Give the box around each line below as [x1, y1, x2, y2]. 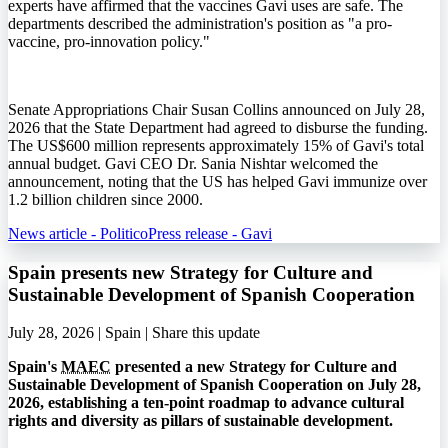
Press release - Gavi [148, 224, 272, 242]
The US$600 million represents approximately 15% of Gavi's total [8, 136, 424, 154]
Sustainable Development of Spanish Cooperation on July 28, [8, 376, 421, 394]
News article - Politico [8, 224, 148, 242]
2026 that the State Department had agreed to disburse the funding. [8, 118, 428, 136]
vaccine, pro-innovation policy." [8, 32, 210, 50]
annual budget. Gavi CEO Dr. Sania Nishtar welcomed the [8, 154, 378, 172]
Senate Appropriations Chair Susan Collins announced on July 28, [8, 100, 425, 118]
